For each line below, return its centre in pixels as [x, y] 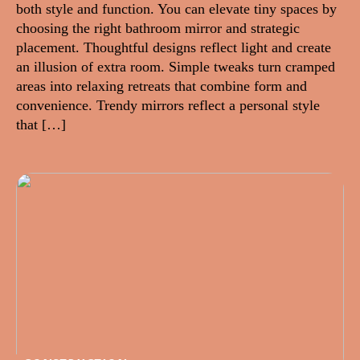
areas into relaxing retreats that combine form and [162, 86]
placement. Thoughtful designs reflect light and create [174, 48]
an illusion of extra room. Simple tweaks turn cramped [176, 67]
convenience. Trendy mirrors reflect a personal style [168, 106]
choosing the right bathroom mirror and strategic [158, 29]
